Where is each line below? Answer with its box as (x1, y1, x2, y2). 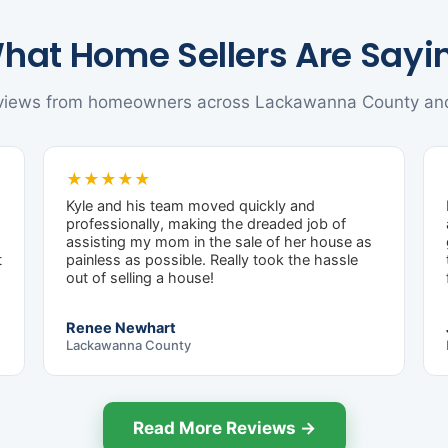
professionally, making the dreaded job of (66, 215, 347, 234)
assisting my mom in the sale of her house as (66, 233, 373, 252)
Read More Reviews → (132, 418, 316, 439)
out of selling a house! (66, 269, 215, 288)
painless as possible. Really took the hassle (66, 251, 359, 270)
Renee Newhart (66, 319, 177, 338)
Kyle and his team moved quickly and (66, 197, 316, 216)
